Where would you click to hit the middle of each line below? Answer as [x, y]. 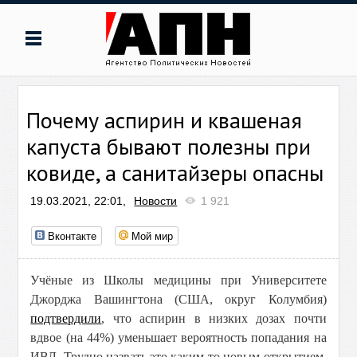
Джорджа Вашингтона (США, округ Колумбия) [178, 299]
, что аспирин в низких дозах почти [214, 318]
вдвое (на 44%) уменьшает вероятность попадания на [178, 337]
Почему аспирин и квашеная [165, 120]
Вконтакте [73, 235]
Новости [156, 201]
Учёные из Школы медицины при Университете [178, 280]
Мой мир [153, 235]
